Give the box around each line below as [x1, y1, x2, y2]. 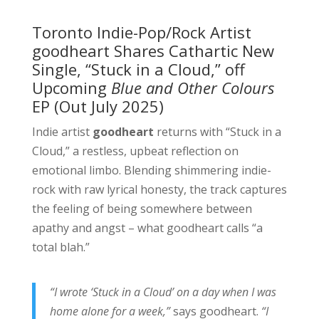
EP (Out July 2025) [31, 95, 164, 117]
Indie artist [31, 123, 93, 140]
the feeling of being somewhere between [31, 200, 252, 216]
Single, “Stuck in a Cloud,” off [31, 58, 245, 80]
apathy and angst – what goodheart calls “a [31, 219, 263, 236]
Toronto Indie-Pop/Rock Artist [31, 21, 251, 43]
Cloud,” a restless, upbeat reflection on [31, 142, 239, 159]
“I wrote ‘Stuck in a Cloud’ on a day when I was [49, 283, 276, 300]
